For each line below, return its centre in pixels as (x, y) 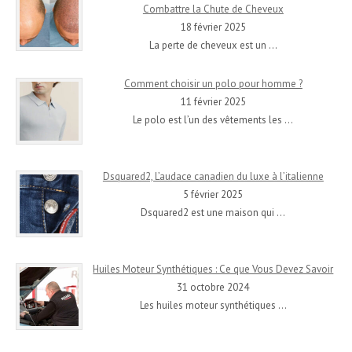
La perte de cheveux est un (209, 45)
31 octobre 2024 (213, 288)
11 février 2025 (213, 101)
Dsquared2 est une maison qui (209, 212)
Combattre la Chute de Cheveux (213, 9)
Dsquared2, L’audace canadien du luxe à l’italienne (213, 176)
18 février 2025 (213, 27)
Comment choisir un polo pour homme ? (213, 83)
